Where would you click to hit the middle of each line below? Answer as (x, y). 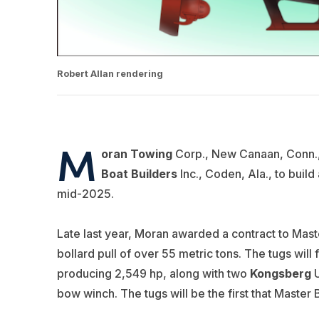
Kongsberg (280, 274)
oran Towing (136, 154)
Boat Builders (139, 174)
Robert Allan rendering (110, 74)
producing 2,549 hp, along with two (153, 274)
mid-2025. (85, 194)
